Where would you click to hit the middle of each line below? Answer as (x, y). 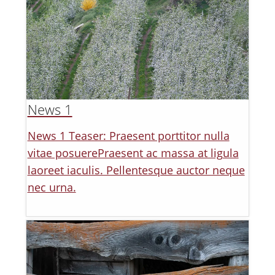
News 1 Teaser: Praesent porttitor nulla (128, 136)
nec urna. (52, 188)
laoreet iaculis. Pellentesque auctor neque (136, 170)
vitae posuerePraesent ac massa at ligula (133, 153)
